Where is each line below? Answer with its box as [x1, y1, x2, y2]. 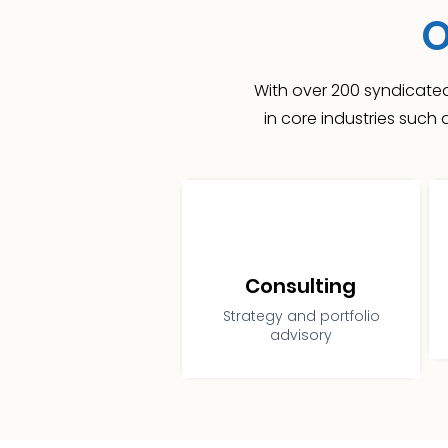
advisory [270, 325, 332, 345]
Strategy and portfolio [222, 306, 380, 326]
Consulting [245, 272, 356, 300]
